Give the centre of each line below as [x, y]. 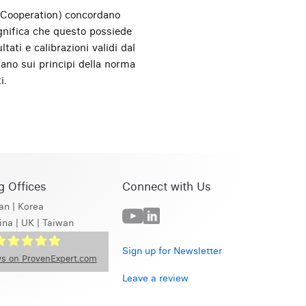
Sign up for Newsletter [172, 251]
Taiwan [58, 223]
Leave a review [156, 278]
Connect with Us [167, 186]
